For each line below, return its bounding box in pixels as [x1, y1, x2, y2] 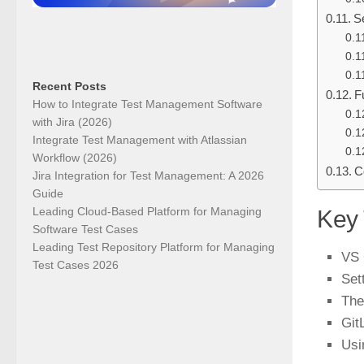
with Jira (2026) [32, 115, 112, 128]
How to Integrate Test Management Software [32, 97, 262, 110]
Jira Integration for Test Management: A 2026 [32, 168, 264, 182]
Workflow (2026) [32, 150, 117, 164]
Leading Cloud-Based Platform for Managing [32, 204, 262, 218]
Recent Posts [32, 79, 106, 93]
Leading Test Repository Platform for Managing [32, 240, 275, 253]
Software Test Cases [32, 222, 138, 236]
